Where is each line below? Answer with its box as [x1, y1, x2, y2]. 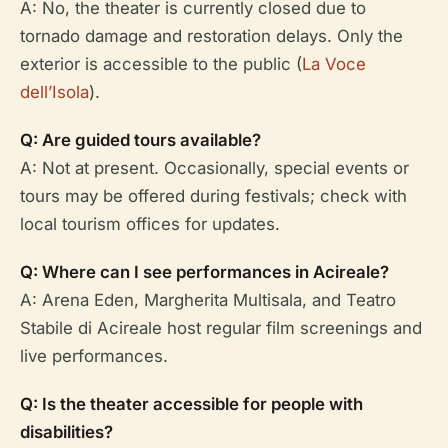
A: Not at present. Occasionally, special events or [20, 158, 409, 179]
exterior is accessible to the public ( [20, 54, 302, 75]
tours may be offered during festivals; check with [20, 186, 407, 207]
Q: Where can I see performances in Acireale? [20, 262, 389, 283]
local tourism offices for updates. [20, 214, 280, 235]
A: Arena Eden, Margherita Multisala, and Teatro [20, 290, 396, 311]
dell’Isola [20, 82, 89, 103]
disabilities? [20, 422, 113, 443]
